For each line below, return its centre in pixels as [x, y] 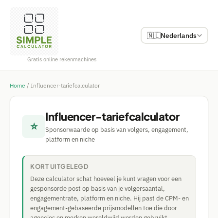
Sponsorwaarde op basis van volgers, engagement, [117, 130]
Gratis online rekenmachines [62, 59]
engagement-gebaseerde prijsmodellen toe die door [104, 208]
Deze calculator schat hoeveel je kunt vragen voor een [106, 179]
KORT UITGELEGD [60, 166]
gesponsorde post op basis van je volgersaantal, [98, 189]
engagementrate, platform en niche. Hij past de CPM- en [109, 198]
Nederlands [178, 35]
